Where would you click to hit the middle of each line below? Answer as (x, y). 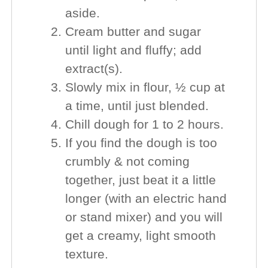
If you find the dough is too (141, 143)
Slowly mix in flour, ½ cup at (145, 88)
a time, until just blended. (137, 106)
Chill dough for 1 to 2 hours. (144, 125)
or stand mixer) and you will (144, 217)
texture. (86, 255)
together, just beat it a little (140, 180)
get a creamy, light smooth (140, 236)
